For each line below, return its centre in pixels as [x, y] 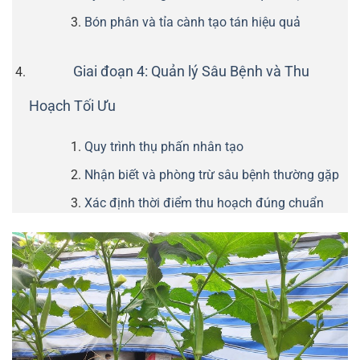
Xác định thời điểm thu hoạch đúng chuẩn [204, 202]
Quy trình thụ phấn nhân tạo [164, 147]
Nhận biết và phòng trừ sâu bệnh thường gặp [211, 174]
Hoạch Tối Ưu [72, 106]
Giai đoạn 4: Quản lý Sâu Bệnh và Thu [191, 72]
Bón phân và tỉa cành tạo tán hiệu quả [192, 22]
